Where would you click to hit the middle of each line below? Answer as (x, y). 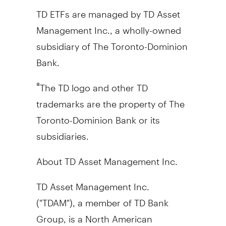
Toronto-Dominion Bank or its (98, 116)
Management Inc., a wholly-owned (108, 26)
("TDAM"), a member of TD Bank (102, 198)
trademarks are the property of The (110, 99)
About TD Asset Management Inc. (107, 157)
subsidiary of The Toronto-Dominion (112, 42)
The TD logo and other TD (94, 83)
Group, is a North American (94, 214)
